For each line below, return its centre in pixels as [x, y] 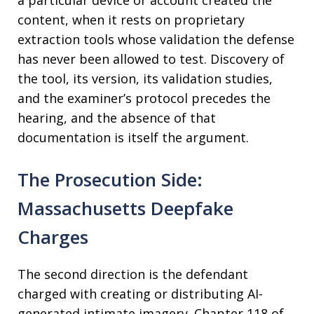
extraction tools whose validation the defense [156, 39]
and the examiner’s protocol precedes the [144, 98]
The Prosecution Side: [110, 179]
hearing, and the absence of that [117, 118]
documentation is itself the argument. [133, 137]
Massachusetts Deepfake [125, 208]
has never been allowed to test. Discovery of [151, 59]
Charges [53, 237]
